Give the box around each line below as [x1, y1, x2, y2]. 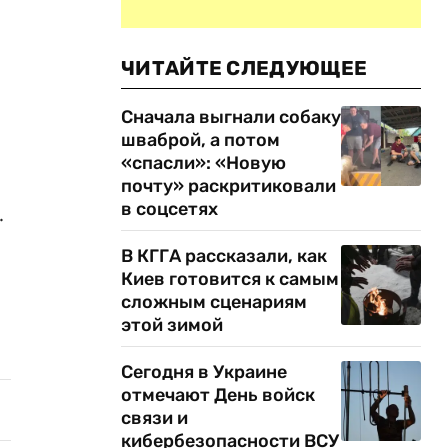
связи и [121, 407, 188, 429]
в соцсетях [121, 198, 218, 220]
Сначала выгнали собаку [121, 106, 341, 128]
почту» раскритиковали [121, 175, 336, 197]
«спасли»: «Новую [121, 152, 286, 174]
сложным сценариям [121, 291, 307, 313]
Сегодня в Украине [121, 361, 287, 383]
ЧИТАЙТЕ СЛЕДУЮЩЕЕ [121, 56, 368, 80]
